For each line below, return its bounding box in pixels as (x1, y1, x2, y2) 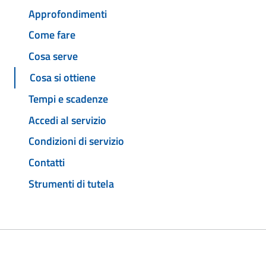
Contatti (28, 154, 65, 171)
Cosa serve (28, 48, 78, 65)
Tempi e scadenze (28, 90, 108, 107)
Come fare (28, 27, 75, 43)
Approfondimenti (28, 5, 107, 22)
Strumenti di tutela (28, 175, 114, 192)
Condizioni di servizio (28, 133, 124, 150)
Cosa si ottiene (30, 69, 96, 86)
